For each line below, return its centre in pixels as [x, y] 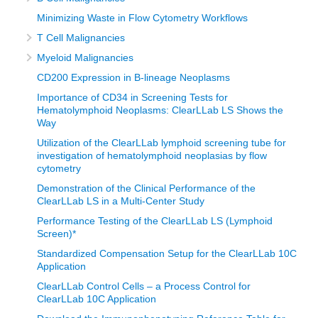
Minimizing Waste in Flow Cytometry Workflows [142, 18]
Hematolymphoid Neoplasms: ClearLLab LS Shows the [160, 110]
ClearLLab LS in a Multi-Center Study [121, 201]
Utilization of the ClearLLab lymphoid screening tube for [161, 143]
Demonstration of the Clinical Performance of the [146, 188]
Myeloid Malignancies [85, 58]
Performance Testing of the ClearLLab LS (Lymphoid [155, 221]
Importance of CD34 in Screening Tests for [132, 98]
